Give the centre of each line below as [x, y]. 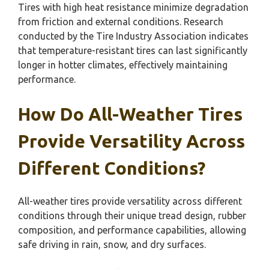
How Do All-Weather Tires [130, 114]
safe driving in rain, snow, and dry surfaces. [112, 244]
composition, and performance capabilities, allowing [132, 230]
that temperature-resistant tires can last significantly [133, 50]
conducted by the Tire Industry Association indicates [133, 36]
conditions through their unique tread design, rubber [132, 216]
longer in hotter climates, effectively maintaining [123, 65]
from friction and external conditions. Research [121, 22]
